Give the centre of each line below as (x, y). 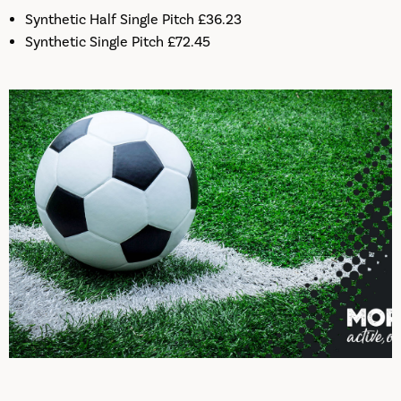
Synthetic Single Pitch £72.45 (118, 42)
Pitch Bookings (56, 100)
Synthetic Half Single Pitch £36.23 (133, 19)
